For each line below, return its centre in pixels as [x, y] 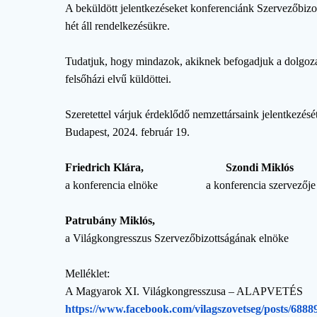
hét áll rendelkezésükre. [118, 25]
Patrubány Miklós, [110, 220]
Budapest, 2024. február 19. [128, 132]
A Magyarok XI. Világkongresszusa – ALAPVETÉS [184, 291]
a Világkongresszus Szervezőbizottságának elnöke [177, 238]
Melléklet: [88, 273]
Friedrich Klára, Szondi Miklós [180, 167]
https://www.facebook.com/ [130, 309]
